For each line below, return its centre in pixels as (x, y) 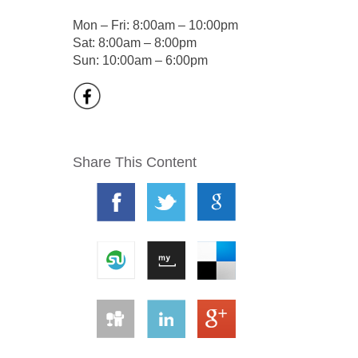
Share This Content (135, 162)
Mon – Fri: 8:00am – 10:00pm (155, 25)
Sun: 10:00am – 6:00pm (140, 60)
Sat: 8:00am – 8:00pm (135, 43)
